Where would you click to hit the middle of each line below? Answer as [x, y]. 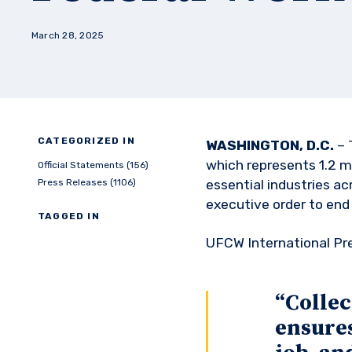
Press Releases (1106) [87, 182]
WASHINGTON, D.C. [270, 145]
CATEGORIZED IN [86, 141]
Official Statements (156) [93, 165]
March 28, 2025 [68, 35]
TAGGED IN [69, 216]
